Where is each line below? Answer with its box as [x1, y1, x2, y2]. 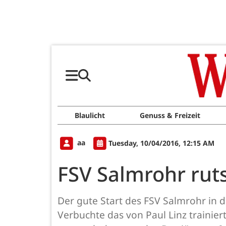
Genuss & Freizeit [139, 110, 200, 120]
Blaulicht [75, 110, 105, 120]
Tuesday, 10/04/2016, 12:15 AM [108, 138, 214, 148]
